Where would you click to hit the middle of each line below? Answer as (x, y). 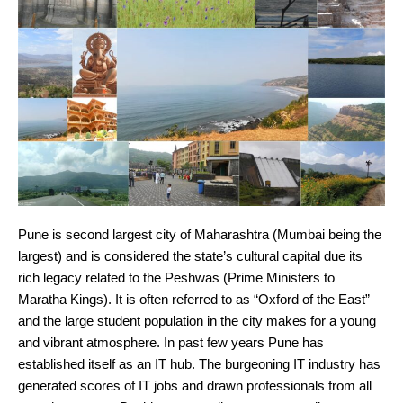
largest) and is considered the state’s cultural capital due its (190, 256)
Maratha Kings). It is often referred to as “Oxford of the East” (194, 300)
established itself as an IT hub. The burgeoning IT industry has (199, 364)
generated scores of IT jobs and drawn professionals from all (195, 386)
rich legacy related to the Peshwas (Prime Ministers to (176, 278)
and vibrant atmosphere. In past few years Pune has (171, 343)
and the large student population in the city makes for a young (197, 321)
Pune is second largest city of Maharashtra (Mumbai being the (200, 235)
